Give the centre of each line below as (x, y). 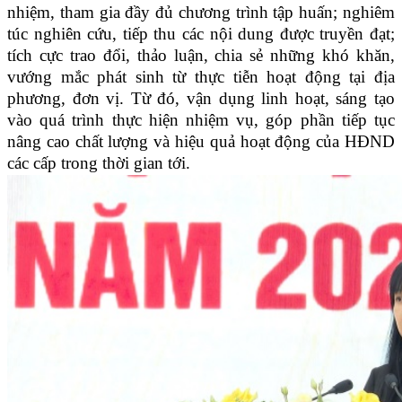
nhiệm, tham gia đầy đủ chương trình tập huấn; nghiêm (201, 13)
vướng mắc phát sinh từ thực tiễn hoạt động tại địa (201, 77)
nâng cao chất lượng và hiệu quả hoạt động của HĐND (201, 142)
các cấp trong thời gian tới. (99, 163)
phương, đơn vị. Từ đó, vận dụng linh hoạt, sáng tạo (201, 99)
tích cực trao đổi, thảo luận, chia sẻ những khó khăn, (201, 56)
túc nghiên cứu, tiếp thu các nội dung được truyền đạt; (201, 34)
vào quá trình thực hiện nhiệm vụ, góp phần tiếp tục (201, 120)
